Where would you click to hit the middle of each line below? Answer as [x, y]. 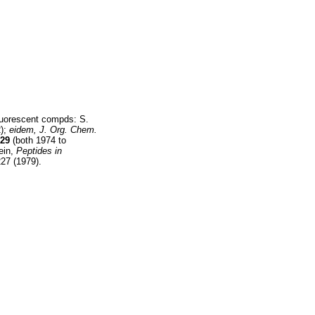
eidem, [23, 130]
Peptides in [39, 151]
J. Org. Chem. [68, 130]
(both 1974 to [38, 140]
